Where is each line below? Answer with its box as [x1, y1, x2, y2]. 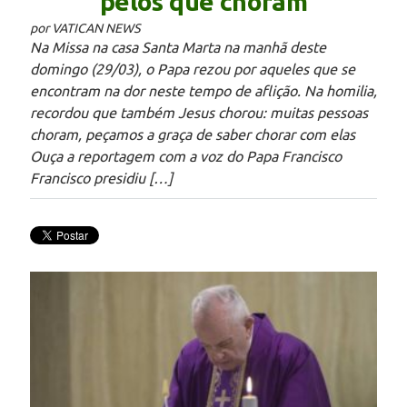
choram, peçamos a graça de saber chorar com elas [30, 126, 362, 143]
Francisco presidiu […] [30, 170, 173, 186]
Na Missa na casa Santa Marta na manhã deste [30, 39, 326, 55]
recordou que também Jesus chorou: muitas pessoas [30, 104, 368, 121]
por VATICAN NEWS [30, 21, 140, 35]
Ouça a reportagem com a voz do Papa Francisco [30, 148, 342, 164]
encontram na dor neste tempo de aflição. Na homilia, [30, 83, 377, 99]
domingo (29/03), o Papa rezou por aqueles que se [30, 61, 355, 77]
